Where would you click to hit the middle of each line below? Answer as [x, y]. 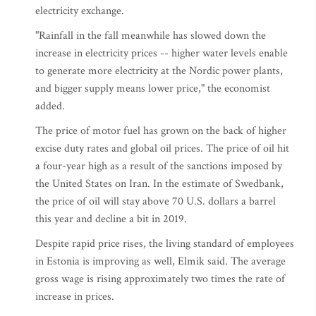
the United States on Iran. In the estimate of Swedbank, [159, 184]
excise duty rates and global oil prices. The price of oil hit [162, 149]
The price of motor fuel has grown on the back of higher [161, 131]
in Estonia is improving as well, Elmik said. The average [160, 262]
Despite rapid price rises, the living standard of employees [165, 244]
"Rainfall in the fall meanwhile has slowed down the [151, 36]
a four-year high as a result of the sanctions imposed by [159, 166]
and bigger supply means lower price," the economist [153, 89]
